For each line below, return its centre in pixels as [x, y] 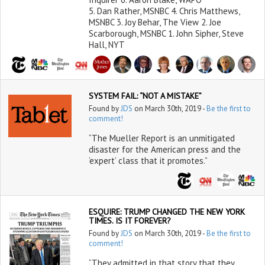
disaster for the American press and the [164, 149]
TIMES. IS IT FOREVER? [130, 221]
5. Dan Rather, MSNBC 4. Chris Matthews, [164, 11]
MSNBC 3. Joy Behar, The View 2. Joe [155, 22]
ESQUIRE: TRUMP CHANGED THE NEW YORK [167, 212]
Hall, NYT [106, 45]
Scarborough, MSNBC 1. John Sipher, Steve [166, 33]
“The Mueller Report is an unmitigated [161, 138]
